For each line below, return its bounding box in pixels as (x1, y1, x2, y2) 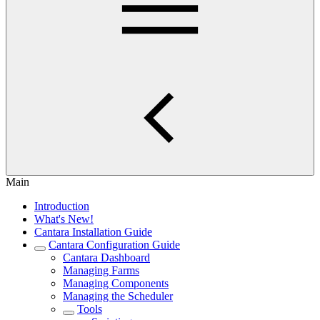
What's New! (34, 213, 94, 225)
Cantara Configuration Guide (49, 239, 180, 251)
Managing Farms (63, 264, 139, 276)
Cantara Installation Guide (34, 226, 152, 238)
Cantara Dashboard (63, 251, 150, 264)
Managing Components (63, 277, 169, 289)
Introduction (34, 200, 89, 212)
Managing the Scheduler (63, 290, 173, 302)
